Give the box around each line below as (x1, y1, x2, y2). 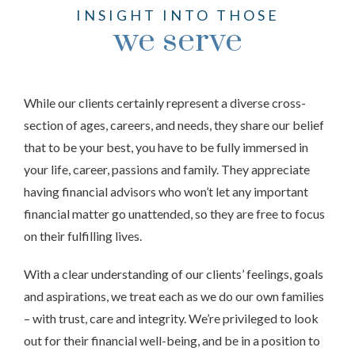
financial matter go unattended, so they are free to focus (24, 206, 325, 221)
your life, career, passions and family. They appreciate (24, 162, 310, 177)
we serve (113, 21, 242, 62)
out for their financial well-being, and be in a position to (24, 333, 320, 348)
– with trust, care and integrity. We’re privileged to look (24, 311, 319, 326)
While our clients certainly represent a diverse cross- (24, 95, 306, 110)
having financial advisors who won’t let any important (24, 184, 308, 199)
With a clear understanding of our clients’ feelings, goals (24, 266, 323, 281)
